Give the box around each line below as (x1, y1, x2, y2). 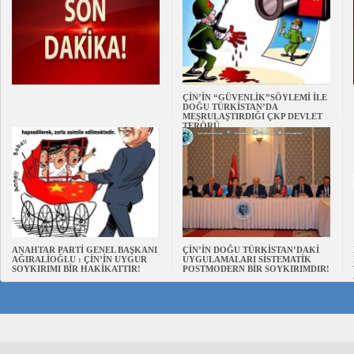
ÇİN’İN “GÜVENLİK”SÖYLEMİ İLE (183, 92, 327, 102)
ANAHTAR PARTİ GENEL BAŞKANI (12, 245, 157, 254)
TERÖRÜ (183, 121, 220, 130)
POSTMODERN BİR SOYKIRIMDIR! (183, 264, 330, 273)
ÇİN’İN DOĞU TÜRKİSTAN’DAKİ (183, 245, 319, 254)
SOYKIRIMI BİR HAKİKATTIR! (12, 264, 141, 273)
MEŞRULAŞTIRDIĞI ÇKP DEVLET (183, 111, 322, 121)
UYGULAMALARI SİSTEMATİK (183, 254, 311, 264)
